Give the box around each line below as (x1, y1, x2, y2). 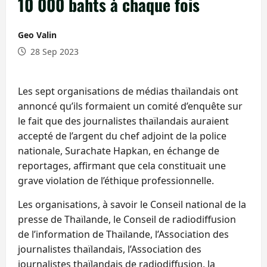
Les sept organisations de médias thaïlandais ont (18, 84, 238, 98)
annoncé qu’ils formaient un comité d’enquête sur (18, 99, 243, 113)
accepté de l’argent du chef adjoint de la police (18, 129, 226, 142)
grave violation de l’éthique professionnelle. (18, 173, 214, 187)
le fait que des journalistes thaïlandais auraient (18, 114, 229, 128)
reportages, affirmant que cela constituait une (18, 159, 226, 172)
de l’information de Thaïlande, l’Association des (18, 227, 229, 241)
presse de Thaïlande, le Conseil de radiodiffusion (18, 212, 236, 226)
